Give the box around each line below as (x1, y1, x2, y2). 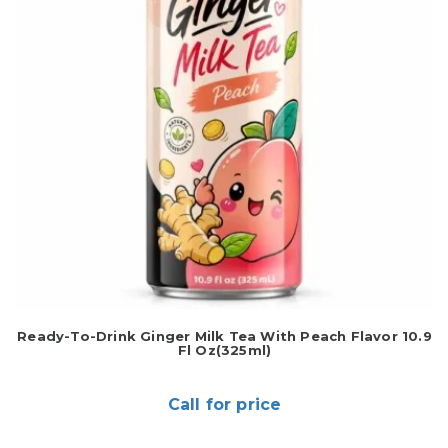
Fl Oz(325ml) (177, 342, 272, 359)
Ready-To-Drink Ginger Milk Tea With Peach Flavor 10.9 (17, 328, 432, 345)
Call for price (167, 395, 282, 415)
